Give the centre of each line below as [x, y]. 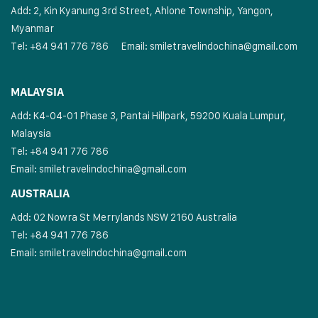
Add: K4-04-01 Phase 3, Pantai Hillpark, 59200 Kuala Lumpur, [148, 116]
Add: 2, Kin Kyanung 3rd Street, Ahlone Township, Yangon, [142, 11]
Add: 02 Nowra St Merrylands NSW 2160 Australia [124, 217]
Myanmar [32, 28]
